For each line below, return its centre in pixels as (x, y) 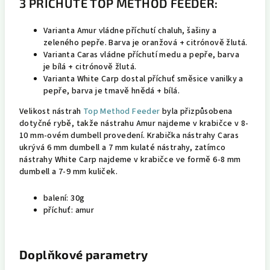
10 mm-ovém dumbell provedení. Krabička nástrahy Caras (129, 136)
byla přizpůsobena (196, 111)
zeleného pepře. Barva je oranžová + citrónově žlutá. (146, 43)
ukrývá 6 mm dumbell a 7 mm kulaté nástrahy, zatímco (123, 148)
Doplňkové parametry (84, 254)
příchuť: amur (69, 210)
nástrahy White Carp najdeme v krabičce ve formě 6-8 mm (130, 160)
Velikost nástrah (51, 111)
